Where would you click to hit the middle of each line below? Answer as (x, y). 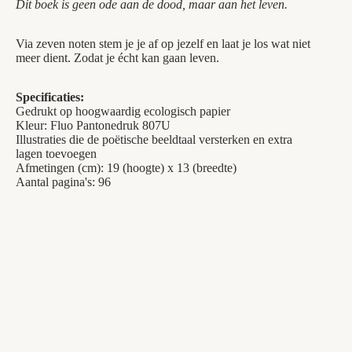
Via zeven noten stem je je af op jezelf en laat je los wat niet (163, 44)
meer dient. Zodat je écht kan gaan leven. (117, 58)
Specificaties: (50, 97)
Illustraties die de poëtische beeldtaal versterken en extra (154, 139)
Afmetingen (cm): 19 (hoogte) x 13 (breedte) (126, 168)
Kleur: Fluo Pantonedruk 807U (93, 125)
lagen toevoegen (56, 154)
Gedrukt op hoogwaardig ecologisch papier (123, 111)
